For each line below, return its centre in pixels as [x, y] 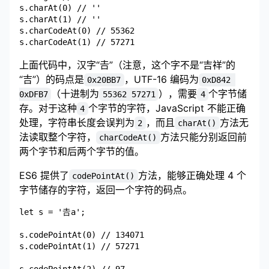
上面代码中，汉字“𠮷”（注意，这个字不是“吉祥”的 [127, 65]
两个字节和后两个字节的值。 [82, 151]
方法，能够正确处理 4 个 [192, 175]
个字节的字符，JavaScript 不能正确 [167, 108]
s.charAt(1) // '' [60, 19]
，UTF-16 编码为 [161, 79]
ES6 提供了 [44, 175]
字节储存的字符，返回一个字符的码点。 [106, 189]
